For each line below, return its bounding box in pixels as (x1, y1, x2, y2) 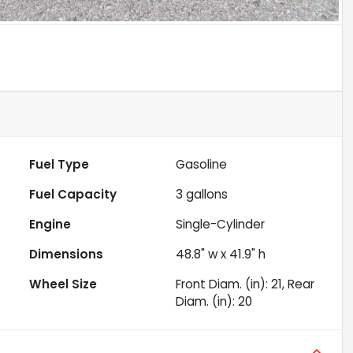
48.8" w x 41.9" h (176, 246, 266, 263)
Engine (29, 216, 72, 233)
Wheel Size (29, 276, 98, 293)
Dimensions (29, 246, 104, 263)
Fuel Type (29, 156, 90, 173)
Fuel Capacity (29, 186, 117, 203)
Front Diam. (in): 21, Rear (176, 276, 315, 293)
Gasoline (176, 156, 228, 173)
